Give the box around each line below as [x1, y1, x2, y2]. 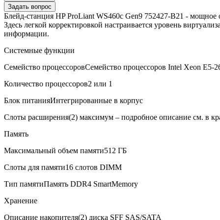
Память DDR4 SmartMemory [44, 179, 138, 188]
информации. [4, 29, 49, 38]
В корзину [72, 141, 104, 149]
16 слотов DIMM [65, 163, 122, 171]
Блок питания [4, 96, 50, 105]
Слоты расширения [4, 112, 69, 121]
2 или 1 [88, 79, 112, 88]
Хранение [4, 196, 37, 205]
